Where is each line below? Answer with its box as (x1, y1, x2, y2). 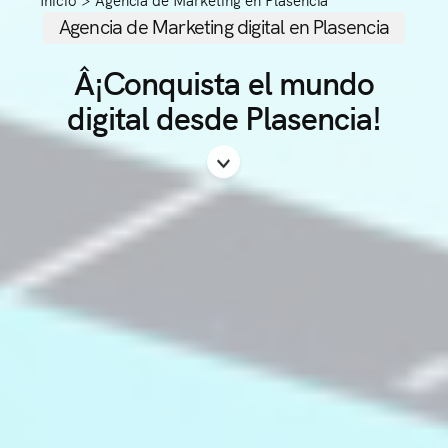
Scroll (223, 143, 268, 169)
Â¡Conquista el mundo (74, 59, 374, 104)
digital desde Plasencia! (66, 94, 382, 139)
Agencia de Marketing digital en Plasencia (58, 11, 390, 40)
